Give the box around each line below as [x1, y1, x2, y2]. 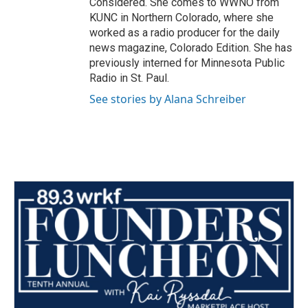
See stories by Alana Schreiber [89, 91, 246, 107]
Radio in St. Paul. [89, 71, 169, 85]
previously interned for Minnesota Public [89, 56, 285, 69]
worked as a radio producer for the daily [89, 25, 280, 39]
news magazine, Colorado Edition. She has [89, 41, 292, 54]
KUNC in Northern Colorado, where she [89, 10, 274, 24]
